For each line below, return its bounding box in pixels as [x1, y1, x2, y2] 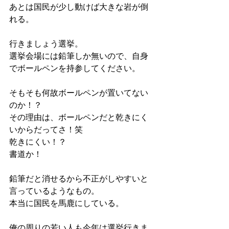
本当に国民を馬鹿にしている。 [9, 199, 124, 208]
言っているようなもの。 [9, 187, 99, 195]
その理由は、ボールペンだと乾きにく [9, 113, 148, 122]
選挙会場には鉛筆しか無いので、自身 [9, 52, 148, 60]
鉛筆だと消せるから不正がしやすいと [9, 174, 148, 183]
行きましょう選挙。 [9, 39, 83, 48]
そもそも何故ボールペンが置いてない [9, 88, 148, 97]
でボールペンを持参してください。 [9, 64, 140, 73]
